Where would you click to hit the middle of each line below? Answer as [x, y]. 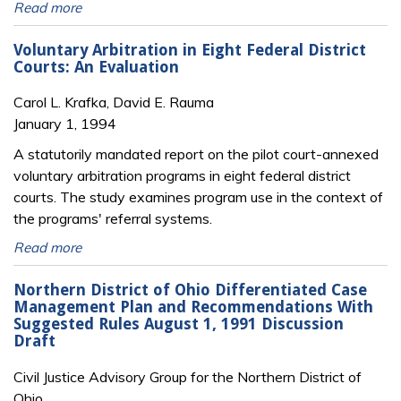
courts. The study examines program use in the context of [198, 197]
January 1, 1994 [65, 124]
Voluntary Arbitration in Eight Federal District [190, 50]
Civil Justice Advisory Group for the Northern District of [188, 376]
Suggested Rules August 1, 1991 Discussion [179, 324]
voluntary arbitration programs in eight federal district [182, 176]
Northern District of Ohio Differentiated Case [190, 290]
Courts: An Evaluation [96, 67]
